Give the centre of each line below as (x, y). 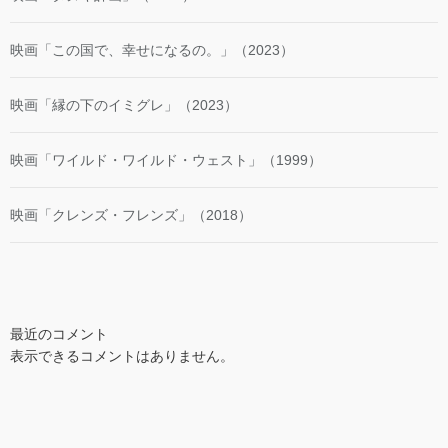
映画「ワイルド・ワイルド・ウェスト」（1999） (166, 159)
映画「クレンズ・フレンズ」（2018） (131, 214)
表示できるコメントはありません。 (122, 355)
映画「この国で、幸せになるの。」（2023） (152, 49)
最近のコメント (59, 333)
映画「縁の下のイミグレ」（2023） (124, 104)
